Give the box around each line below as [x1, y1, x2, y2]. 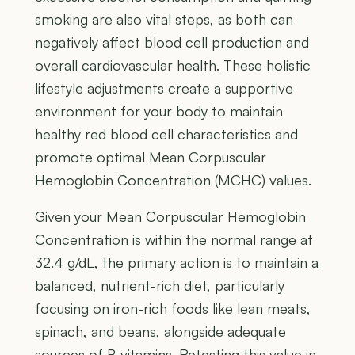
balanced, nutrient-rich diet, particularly [35, 277, 284, 295]
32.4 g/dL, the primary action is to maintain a [35, 254, 319, 272]
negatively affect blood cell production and [35, 33, 309, 52]
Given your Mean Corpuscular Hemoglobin [35, 208, 306, 226]
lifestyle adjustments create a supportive [35, 79, 293, 97]
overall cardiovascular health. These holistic [35, 56, 311, 74]
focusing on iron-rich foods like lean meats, [35, 300, 311, 318]
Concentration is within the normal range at [35, 231, 313, 249]
